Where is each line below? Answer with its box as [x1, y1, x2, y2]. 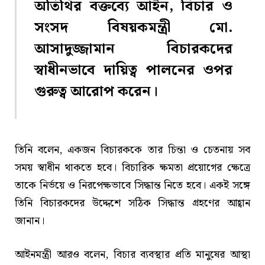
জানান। [15, 212, 44, 230]
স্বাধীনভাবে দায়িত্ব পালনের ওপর [34, 59, 232, 82]
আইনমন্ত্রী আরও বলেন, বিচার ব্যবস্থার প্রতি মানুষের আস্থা [15, 246, 250, 264]
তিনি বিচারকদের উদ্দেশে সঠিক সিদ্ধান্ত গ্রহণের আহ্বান [15, 194, 250, 212]
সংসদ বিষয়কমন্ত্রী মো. [34, 16, 232, 40]
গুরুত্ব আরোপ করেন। [34, 80, 159, 104]
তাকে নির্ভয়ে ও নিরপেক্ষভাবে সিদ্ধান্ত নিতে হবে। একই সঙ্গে [15, 176, 250, 194]
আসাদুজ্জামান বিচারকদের [34, 37, 232, 61]
